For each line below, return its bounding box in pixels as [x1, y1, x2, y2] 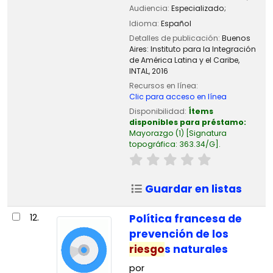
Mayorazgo [129, 127, 174, 138]
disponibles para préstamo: [129, 116, 246, 127]
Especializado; [171, 3, 226, 14]
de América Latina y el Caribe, [129, 54, 239, 65]
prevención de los [129, 227, 229, 242]
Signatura [188, 127, 227, 138]
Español [160, 18, 191, 29]
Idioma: [129, 18, 161, 29]
